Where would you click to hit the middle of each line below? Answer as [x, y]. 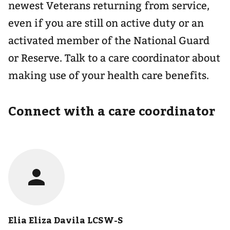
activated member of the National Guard [109, 41]
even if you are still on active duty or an [106, 23]
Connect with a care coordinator [112, 110]
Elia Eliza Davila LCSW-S [66, 219]
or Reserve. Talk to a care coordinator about [114, 58]
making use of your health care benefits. [109, 75]
